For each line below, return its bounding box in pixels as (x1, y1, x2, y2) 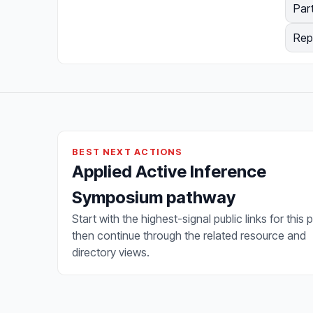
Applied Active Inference (72, 161, 266, 182)
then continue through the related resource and (72, 228, 306, 242)
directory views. (72, 245, 150, 259)
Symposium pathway (72, 187, 235, 208)
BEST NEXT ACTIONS (72, 146, 183, 157)
